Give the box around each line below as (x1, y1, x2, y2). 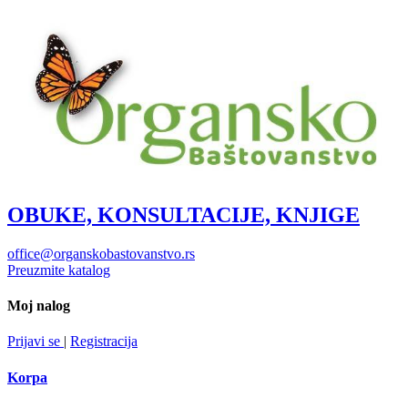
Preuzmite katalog (7, 261, 110, 278)
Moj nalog (7, 298, 70, 314)
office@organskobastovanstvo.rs (7, 245, 195, 261)
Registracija (70, 333, 138, 350)
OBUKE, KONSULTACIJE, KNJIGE (7, 202, 360, 227)
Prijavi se (7, 333, 64, 350)
